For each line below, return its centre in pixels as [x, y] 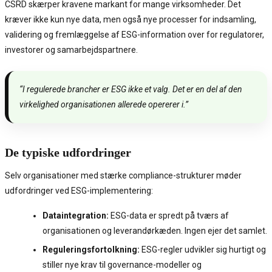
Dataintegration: [76, 216]
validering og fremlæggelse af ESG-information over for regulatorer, [134, 35]
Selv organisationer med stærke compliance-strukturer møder [123, 176]
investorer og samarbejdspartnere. [71, 50]
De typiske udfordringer [68, 153]
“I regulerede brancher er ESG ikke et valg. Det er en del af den [131, 90]
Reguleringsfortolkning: [91, 250]
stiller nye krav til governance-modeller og [122, 265]
